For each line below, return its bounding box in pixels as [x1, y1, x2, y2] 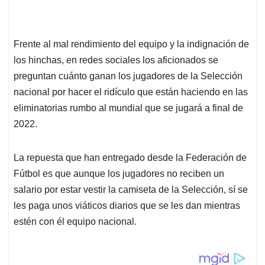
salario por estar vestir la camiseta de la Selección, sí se [14, 185, 248, 195]
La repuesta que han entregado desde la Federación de [14, 153, 247, 163]
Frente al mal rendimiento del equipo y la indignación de [14, 39, 249, 50]
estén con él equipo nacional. [14, 216, 137, 227]
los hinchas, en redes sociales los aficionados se [14, 55, 218, 66]
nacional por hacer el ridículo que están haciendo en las [14, 87, 248, 98]
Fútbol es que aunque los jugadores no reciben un [14, 169, 224, 179]
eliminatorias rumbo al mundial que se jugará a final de [14, 103, 243, 114]
